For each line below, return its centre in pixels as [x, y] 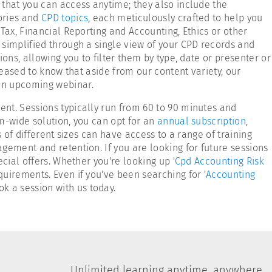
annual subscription [202, 121]
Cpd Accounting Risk [219, 161]
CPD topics [65, 18]
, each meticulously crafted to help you [175, 18]
